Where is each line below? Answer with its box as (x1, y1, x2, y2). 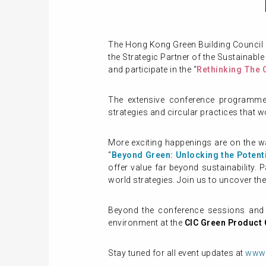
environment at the (108, 218, 185, 227)
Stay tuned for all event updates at (108, 248, 245, 258)
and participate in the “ (108, 65, 197, 74)
